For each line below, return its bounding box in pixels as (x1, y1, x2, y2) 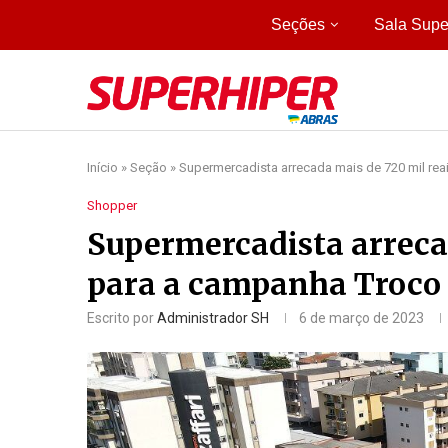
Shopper (87, 197, 137, 213)
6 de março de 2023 (299, 309, 424, 326)
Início (87, 159, 118, 175)
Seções (270, 16, 325, 33)
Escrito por (87, 309, 157, 326)
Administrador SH (157, 309, 269, 326)
